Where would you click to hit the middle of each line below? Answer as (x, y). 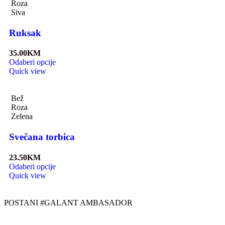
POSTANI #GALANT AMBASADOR (68, 202)
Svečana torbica (42, 137)
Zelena (22, 117)
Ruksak (25, 33)
